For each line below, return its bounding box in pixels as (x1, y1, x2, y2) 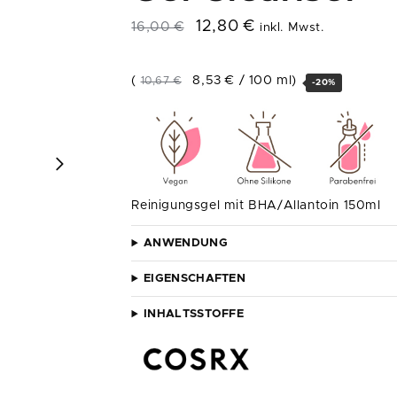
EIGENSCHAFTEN (144, 273, 246, 285)
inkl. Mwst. (260, 21, 324, 34)
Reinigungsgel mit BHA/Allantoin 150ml (131, 199, 381, 213)
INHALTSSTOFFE (144, 308, 245, 321)
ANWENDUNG (144, 237, 228, 250)
